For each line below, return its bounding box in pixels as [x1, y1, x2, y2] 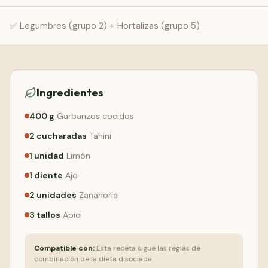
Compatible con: [34, 243, 95, 253]
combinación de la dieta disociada [34, 254, 152, 264]
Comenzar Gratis [100, 6, 168, 17]
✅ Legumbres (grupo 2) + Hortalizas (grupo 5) [10, 20, 200, 32]
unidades [36, 190, 77, 200]
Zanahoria [79, 190, 118, 200]
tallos [36, 209, 60, 220]
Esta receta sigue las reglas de [95, 243, 200, 253]
